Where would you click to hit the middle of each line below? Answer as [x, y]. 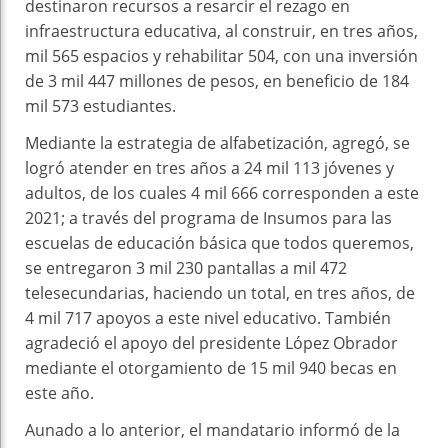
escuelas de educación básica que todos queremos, [219, 242]
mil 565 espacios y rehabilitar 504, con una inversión [221, 55]
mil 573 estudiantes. [100, 105]
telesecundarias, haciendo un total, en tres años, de [220, 292]
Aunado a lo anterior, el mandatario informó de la [212, 429]
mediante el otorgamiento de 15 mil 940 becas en [211, 367]
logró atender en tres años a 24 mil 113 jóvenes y [209, 167]
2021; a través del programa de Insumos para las [208, 217]
